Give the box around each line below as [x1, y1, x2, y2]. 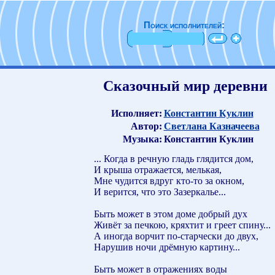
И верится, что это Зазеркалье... [94, 186, 226, 197]
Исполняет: [110, 107, 162, 118]
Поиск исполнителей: [144, 20, 225, 30]
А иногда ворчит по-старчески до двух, [94, 230, 258, 241]
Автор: [130, 120, 162, 131]
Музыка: [122, 133, 162, 144]
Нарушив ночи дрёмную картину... [94, 241, 240, 252]
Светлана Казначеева [163, 120, 260, 131]
